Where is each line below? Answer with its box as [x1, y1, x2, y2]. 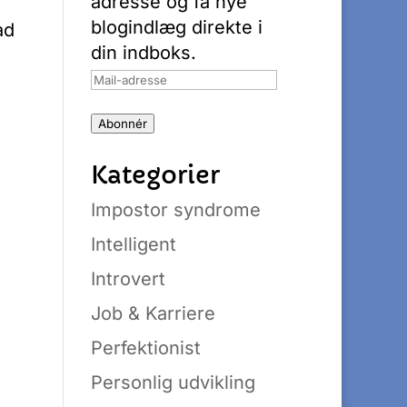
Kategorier [91, 160, 221, 190]
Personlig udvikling [91, 372, 256, 393]
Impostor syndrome [91, 199, 262, 221]
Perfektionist [91, 337, 202, 359]
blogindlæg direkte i [91, 16, 263, 38]
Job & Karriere [91, 303, 216, 324]
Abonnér [98, 116, 148, 131]
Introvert [91, 268, 166, 290]
